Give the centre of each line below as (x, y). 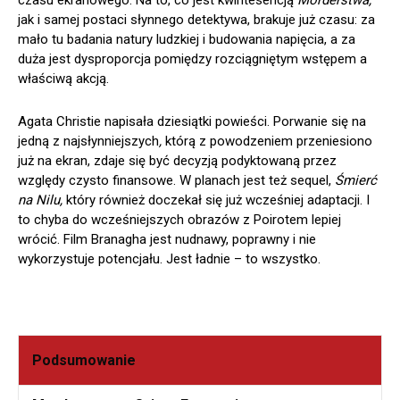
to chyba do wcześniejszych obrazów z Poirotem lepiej (179, 220)
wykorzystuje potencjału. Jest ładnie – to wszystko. (169, 259)
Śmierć (356, 181)
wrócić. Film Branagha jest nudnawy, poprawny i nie (167, 240)
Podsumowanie (84, 361)
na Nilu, (42, 200)
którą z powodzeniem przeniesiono (269, 142)
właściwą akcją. (63, 79)
